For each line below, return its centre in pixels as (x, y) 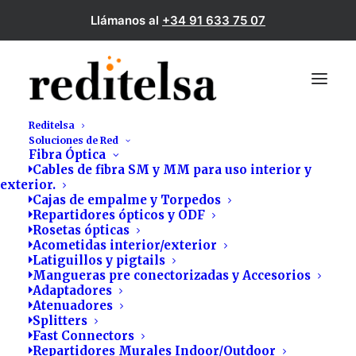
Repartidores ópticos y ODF (119, 215)
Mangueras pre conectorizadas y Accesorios (172, 275)
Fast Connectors (83, 336)
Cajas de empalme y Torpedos (127, 200)
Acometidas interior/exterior (125, 245)
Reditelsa (52, 125)
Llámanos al (126, 20)
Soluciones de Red (74, 140)
